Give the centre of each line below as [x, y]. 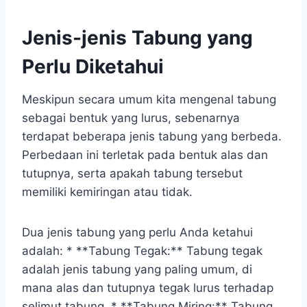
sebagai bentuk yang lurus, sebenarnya [131, 118]
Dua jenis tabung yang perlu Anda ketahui [137, 232]
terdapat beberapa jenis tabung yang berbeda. [152, 136]
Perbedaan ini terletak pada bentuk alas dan [145, 155]
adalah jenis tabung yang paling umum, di [137, 269]
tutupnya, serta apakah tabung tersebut [132, 173]
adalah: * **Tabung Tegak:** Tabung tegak [142, 250]
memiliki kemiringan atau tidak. [107, 192]
